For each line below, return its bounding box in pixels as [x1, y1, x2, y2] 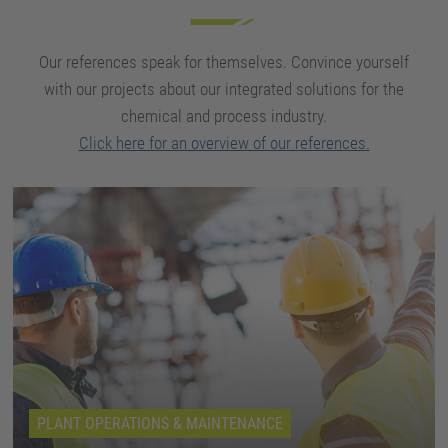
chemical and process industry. [121, 106, 327, 127]
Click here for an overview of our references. [78, 133, 370, 154]
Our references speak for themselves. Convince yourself [39, 52, 409, 73]
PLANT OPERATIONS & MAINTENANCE [37, 413, 284, 433]
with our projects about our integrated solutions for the [44, 79, 404, 100]
